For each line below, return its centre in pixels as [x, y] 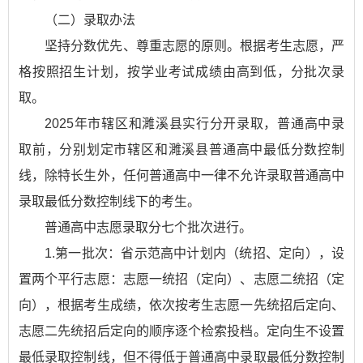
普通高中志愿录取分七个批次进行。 [148, 227]
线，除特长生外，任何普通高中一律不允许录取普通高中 [181, 175]
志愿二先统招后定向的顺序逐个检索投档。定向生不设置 [181, 331]
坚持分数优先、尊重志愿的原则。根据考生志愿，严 [194, 46]
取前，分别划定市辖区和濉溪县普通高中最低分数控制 [181, 149]
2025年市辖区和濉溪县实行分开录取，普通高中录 [194, 124]
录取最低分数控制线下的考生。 [109, 201]
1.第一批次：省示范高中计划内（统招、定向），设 [194, 253]
